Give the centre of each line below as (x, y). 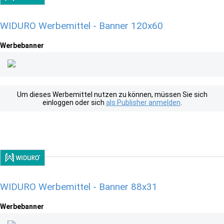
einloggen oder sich (74, 102)
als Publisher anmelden (143, 102)
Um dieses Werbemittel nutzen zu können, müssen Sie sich (112, 94)
